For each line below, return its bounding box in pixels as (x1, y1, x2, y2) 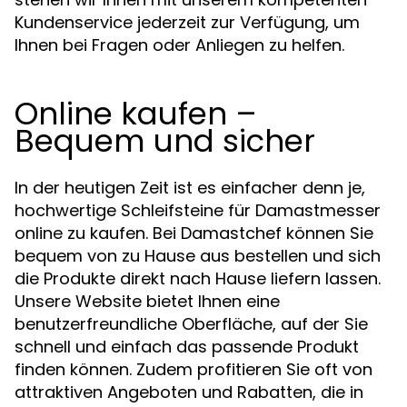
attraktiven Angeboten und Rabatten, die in (15, 380, 363, 403)
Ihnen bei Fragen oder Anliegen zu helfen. (15, 33, 344, 56)
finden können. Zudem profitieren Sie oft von (15, 357, 372, 381)
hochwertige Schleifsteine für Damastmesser (15, 198, 381, 222)
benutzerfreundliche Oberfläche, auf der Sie (15, 312, 368, 335)
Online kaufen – (15, 91, 257, 135)
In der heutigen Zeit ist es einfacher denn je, (15, 175, 365, 199)
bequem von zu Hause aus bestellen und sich (15, 243, 381, 267)
